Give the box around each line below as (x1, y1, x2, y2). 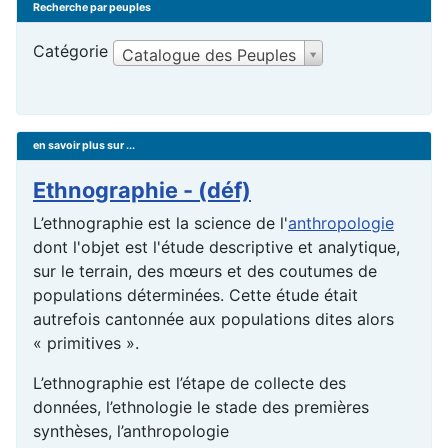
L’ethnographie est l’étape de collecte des (33, 372, 346, 393)
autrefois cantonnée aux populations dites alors (33, 308, 394, 329)
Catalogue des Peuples (122, 44, 296, 65)
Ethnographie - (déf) (33, 176, 251, 203)
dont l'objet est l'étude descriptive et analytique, (33, 236, 400, 257)
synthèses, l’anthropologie (33, 420, 229, 441)
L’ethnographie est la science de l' (33, 212, 288, 233)
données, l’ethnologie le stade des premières (33, 396, 369, 417)
